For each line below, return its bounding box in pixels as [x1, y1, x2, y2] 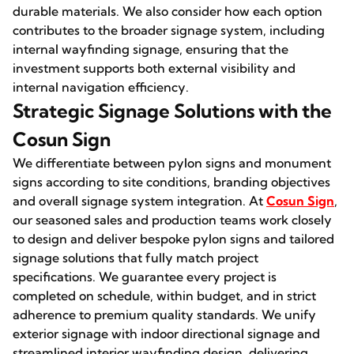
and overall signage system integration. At [13, 193, 266, 209]
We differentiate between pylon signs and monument [13, 155, 331, 171]
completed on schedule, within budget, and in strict [13, 288, 316, 303]
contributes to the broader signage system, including [13, 22, 325, 38]
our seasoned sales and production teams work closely [13, 212, 332, 228]
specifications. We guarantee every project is [13, 269, 277, 284]
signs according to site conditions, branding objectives [13, 174, 330, 190]
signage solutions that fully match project [13, 250, 258, 265]
